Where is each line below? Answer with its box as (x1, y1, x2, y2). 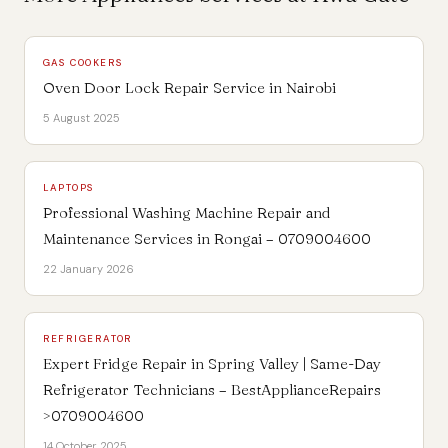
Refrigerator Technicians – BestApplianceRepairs (42, 379, 381, 399)
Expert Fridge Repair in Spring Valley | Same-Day (42, 353, 381, 373)
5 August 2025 (42, 110, 120, 125)
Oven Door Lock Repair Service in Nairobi (42, 77, 336, 97)
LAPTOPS (42, 181, 95, 195)
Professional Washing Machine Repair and (42, 202, 331, 222)
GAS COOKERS (42, 56, 124, 70)
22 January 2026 (42, 261, 134, 276)
